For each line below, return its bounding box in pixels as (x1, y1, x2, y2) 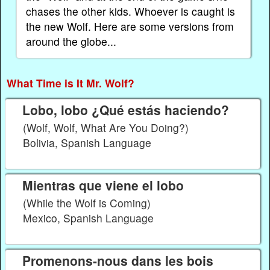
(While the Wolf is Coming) (23, 195, 151, 210)
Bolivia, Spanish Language (23, 134, 155, 150)
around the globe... (26, 34, 117, 49)
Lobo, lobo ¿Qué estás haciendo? (22, 101, 229, 119)
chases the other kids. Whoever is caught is (26, 4, 236, 19)
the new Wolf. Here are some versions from (26, 19, 234, 34)
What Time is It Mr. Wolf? (6, 75, 134, 90)
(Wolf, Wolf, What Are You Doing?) (23, 119, 189, 135)
